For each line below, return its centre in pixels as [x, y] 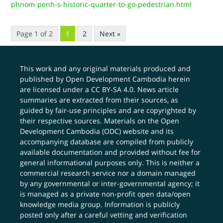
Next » [110, 34]
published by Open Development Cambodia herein [105, 79]
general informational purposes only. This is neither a [110, 163]
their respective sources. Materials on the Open [100, 121]
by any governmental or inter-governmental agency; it [110, 183]
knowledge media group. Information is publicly [100, 204]
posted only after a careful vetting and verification [104, 215]
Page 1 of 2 [35, 34]
